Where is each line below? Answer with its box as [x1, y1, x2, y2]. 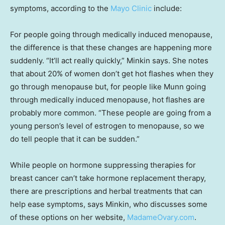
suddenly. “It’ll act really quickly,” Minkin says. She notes [10, 55, 208, 65]
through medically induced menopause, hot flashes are [10, 94, 205, 104]
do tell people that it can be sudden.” [10, 134, 140, 144]
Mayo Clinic [110, 3, 152, 13]
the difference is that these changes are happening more [10, 42, 212, 52]
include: [152, 3, 182, 13]
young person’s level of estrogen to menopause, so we [10, 121, 204, 131]
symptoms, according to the [10, 3, 110, 13]
